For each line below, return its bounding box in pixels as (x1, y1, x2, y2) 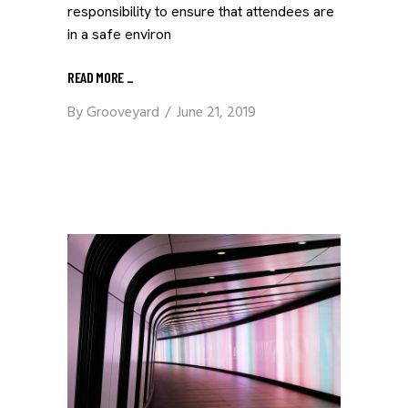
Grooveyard (87, 101, 159, 125)
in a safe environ (67, 25, 171, 44)
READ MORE (67, 67, 127, 86)
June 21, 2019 (177, 101, 256, 125)
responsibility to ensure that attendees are (67, 2, 334, 21)
